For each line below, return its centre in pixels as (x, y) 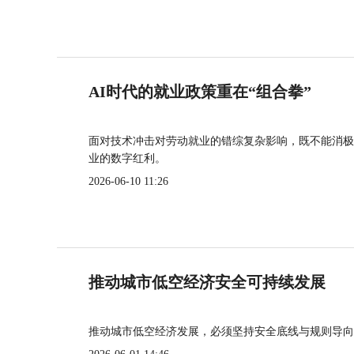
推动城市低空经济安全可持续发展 (207, 282)
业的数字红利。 (127, 158)
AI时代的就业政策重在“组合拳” (200, 92)
